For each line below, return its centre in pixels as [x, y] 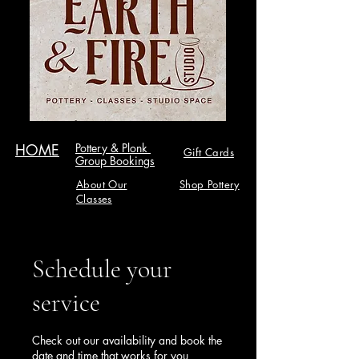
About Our [102, 184]
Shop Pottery [210, 184]
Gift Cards [209, 152]
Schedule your [102, 269]
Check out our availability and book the [127, 340]
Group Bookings [115, 161]
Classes [94, 199]
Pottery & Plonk [113, 148]
